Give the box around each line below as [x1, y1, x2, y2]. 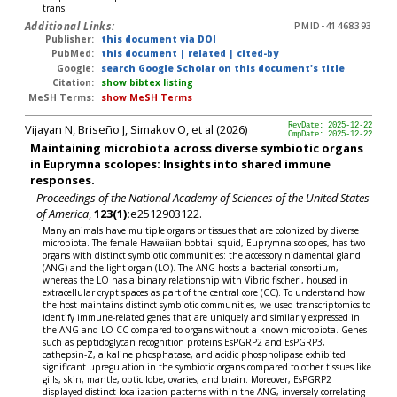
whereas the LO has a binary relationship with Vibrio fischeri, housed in [43, 273, 349, 286]
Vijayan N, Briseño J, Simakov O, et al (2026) [24, 121, 247, 138]
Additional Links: [24, 19, 115, 33]
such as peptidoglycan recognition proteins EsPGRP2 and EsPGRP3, [43, 335, 326, 348]
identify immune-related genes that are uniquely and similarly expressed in [43, 310, 361, 323]
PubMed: [51, 47, 95, 60]
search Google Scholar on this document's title [100, 61, 345, 74]
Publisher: [45, 32, 95, 45]
